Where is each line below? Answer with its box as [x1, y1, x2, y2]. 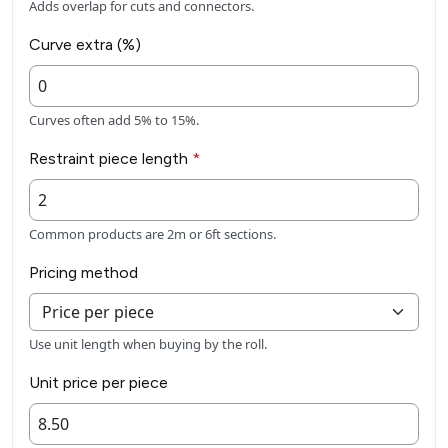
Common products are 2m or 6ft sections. [29, 225, 276, 244]
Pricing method [29, 263, 138, 283]
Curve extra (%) [29, 35, 141, 55]
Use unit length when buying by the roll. [29, 335, 267, 354]
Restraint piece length [29, 149, 192, 169]
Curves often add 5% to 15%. [29, 111, 199, 130]
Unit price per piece [29, 373, 168, 393]
